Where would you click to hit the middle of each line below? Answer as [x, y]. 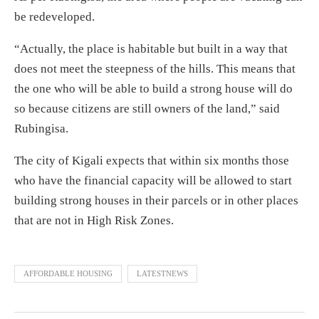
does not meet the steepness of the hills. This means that [155, 68]
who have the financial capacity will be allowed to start [153, 180]
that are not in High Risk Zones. [94, 220]
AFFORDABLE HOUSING [68, 273]
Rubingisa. [41, 128]
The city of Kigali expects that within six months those [152, 160]
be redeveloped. [54, 16]
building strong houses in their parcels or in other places [156, 200]
